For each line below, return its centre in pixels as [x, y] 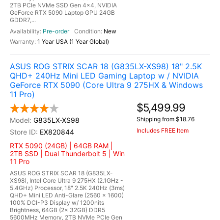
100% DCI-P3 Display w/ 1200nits [57, 203]
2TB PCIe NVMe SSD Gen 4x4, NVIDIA [63, 5]
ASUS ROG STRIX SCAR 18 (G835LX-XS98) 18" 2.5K [106, 66]
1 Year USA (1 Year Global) [73, 41]
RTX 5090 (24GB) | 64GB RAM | [61, 146]
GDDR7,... [23, 20]
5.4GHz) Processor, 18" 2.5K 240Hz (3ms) [67, 188]
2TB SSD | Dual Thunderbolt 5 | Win [67, 153]
